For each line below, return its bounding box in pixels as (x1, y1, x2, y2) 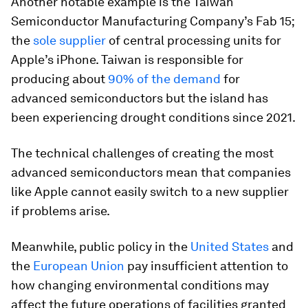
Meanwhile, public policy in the (11, 239, 190, 254)
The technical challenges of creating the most (11, 146, 274, 160)
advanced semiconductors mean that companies (11, 165, 291, 179)
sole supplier (33, 33, 106, 47)
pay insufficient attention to (124, 258, 288, 273)
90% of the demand (108, 71, 221, 86)
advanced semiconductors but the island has (11, 91, 268, 105)
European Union (33, 258, 124, 273)
